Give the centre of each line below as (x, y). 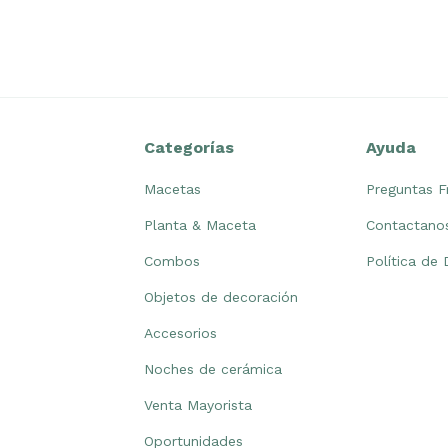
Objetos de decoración (221, 296)
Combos (172, 260)
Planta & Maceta (200, 224)
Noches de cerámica (213, 368)
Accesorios (180, 332)
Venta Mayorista (198, 404)
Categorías (189, 147)
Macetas (172, 188)
